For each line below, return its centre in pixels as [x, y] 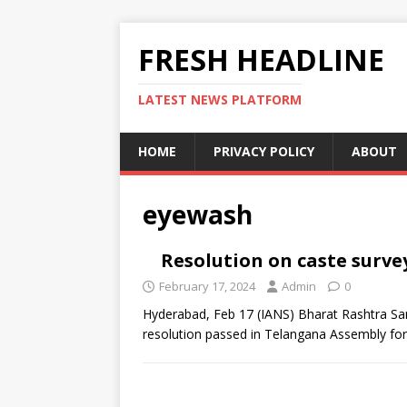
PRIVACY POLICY [264, 151]
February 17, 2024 [207, 286]
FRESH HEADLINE [261, 60]
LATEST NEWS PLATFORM [220, 99]
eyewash [198, 214]
